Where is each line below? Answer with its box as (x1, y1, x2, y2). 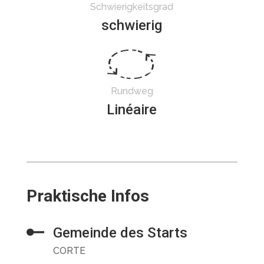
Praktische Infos (26, 186, 149, 206)
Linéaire (107, 101, 157, 118)
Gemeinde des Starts (52, 225, 187, 241)
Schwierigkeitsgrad (90, 1, 174, 12)
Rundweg (110, 85, 153, 97)
